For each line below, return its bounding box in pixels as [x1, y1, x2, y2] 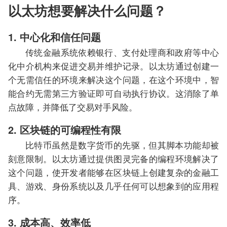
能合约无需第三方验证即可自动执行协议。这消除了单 [8, 87, 219, 100]
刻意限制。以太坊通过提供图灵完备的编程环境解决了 [8, 152, 219, 165]
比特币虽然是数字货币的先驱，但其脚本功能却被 [25, 138, 219, 152]
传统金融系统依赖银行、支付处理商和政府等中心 [25, 46, 219, 59]
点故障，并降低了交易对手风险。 [8, 100, 137, 113]
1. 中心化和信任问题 [8, 30, 101, 45]
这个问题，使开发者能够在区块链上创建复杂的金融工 [8, 166, 219, 179]
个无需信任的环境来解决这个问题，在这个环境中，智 [8, 73, 219, 86]
